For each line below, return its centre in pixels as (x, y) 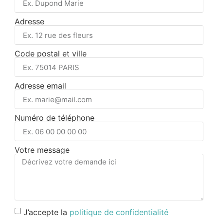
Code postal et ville (51, 54)
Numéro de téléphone (54, 118)
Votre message (42, 150)
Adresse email (40, 86)
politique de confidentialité (119, 212)
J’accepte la (46, 212)
